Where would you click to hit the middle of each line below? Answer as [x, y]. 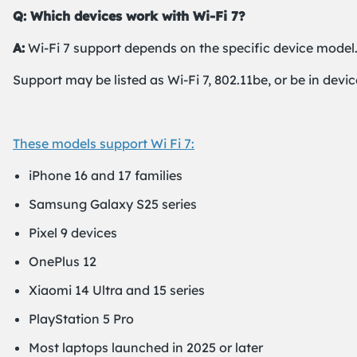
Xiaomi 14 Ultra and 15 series [117, 290]
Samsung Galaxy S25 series [113, 204]
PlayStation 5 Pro [81, 319]
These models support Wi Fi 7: [104, 143]
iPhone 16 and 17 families [106, 175]
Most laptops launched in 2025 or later [146, 347]
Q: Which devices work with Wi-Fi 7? [129, 16]
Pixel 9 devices [73, 233]
